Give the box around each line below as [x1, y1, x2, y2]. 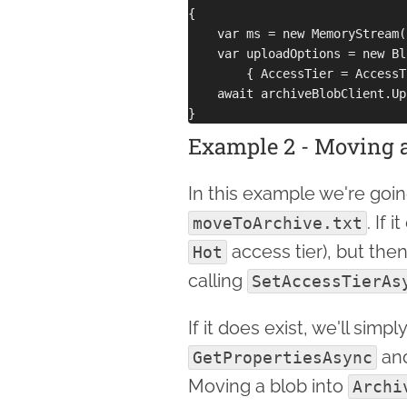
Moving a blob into [188, 374, 348, 397]
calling [188, 269, 247, 292]
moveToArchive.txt [193, 213, 362, 233]
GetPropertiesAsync [193, 347, 372, 367]
